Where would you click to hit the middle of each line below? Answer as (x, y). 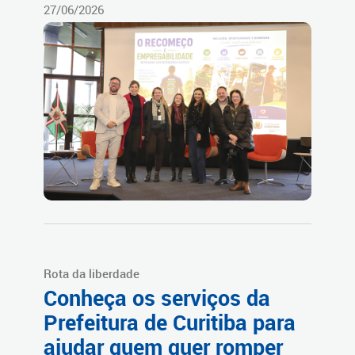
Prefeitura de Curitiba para (170, 322)
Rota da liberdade (92, 273)
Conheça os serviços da (157, 298)
